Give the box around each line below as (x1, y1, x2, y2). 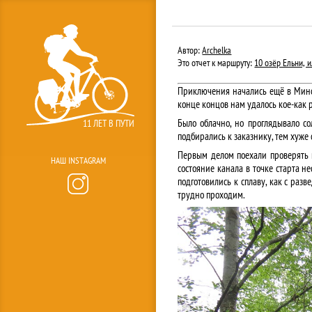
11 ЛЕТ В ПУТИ (83, 116, 135, 130)
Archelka (202, 44, 232, 56)
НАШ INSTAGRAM (50, 154, 106, 166)
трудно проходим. (178, 188, 246, 201)
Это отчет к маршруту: (178, 56, 255, 69)
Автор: (178, 44, 203, 56)
